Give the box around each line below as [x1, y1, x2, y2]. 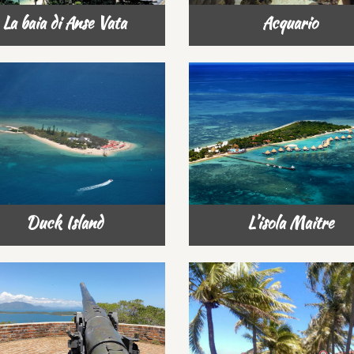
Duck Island [25, 211, 103, 234]
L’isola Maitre [247, 211, 333, 234]
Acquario [262, 11, 318, 34]
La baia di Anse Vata [2, 11, 126, 34]
